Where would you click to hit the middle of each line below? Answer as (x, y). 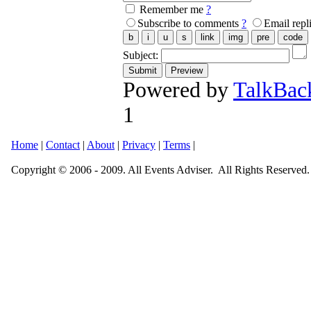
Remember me (171, 9)
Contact (63, 145)
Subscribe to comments (188, 23)
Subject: (142, 55)
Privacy (139, 145)
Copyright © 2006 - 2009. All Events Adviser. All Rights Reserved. (160, 170)
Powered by (178, 90)
